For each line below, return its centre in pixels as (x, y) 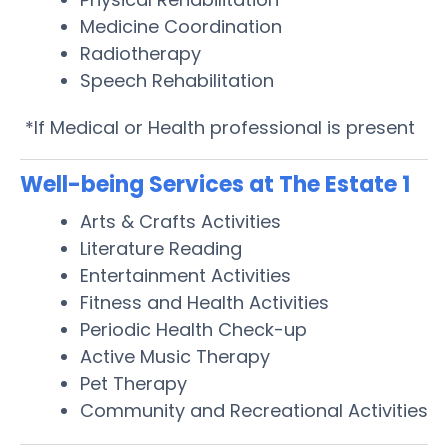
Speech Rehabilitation (177, 80)
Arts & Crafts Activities (180, 221)
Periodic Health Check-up (193, 329)
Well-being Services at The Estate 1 (215, 184)
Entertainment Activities (185, 275)
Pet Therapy (133, 383)
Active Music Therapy (175, 356)
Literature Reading (161, 248)
